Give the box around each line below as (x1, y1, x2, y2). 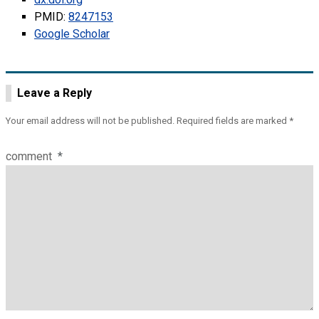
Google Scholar (34, 27, 110, 41)
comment (6, 150, 55, 163)
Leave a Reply (17, 86, 92, 100)
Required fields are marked (177, 115, 289, 126)
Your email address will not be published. (6, 115, 174, 126)
